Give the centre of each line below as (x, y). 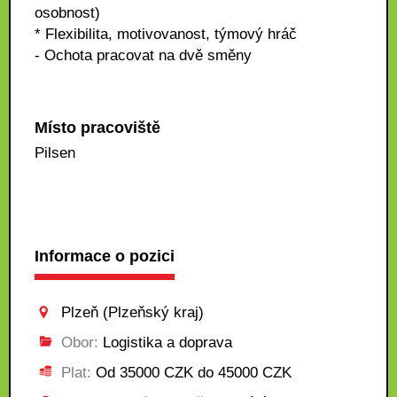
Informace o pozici (105, 256)
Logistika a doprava (165, 343)
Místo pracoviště (97, 128)
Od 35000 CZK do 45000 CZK (191, 373)
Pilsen (55, 153)
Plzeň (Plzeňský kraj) (132, 312)
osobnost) (67, 13)
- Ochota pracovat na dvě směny (143, 55)
